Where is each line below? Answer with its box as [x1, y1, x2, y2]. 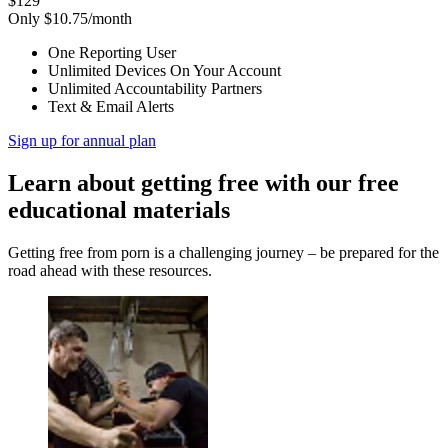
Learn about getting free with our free [8, 169, 399, 196]
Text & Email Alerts [48, 97, 174, 115]
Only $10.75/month [8, 9, 132, 27]
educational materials [8, 196, 230, 223]
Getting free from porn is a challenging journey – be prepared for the [8, 243, 439, 261]
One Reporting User [48, 43, 176, 61]
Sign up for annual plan [8, 131, 156, 149]
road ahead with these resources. [8, 261, 212, 279]
